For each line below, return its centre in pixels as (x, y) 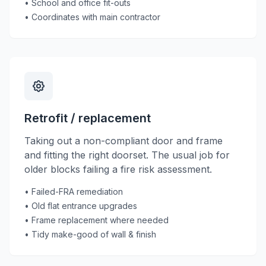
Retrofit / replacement (88, 118)
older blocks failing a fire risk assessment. (118, 169)
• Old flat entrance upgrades (81, 206)
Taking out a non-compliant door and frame (123, 141)
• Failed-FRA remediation (74, 191)
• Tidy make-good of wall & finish (90, 234)
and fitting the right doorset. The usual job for (127, 155)
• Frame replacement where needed (96, 220)
